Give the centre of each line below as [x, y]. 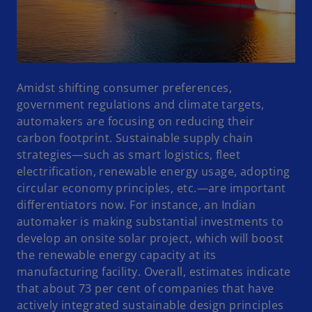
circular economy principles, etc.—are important [151, 188]
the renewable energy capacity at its [117, 255]
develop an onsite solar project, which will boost [150, 238]
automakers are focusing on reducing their [136, 121]
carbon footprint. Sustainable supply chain [135, 138]
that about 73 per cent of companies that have [146, 288]
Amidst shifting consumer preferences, [125, 87]
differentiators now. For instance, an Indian [136, 204]
